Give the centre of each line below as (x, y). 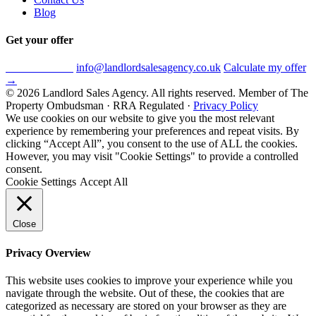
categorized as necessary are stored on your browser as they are (146, 306)
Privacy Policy (226, 106)
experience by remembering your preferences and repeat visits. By (152, 131)
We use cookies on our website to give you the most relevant (140, 119)
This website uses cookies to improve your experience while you (149, 280)
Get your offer (39, 40)
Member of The (273, 93)
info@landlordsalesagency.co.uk (148, 68)
